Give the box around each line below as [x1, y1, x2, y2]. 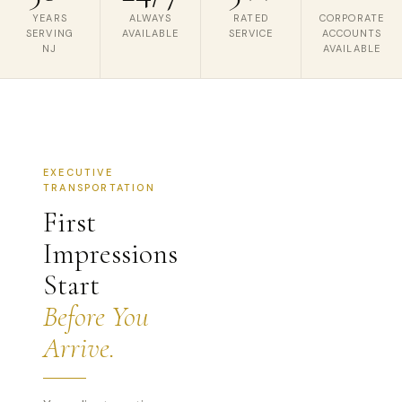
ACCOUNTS [321, 27, 382, 39]
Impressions [43, 236, 178, 271]
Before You [43, 299, 149, 334]
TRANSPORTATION [43, 181, 155, 194]
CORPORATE [319, 12, 384, 24]
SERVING [26, 27, 74, 39]
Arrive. [43, 330, 115, 365]
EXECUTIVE [43, 166, 113, 179]
